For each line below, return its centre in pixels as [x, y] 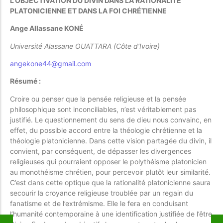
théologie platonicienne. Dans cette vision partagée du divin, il [111, 140]
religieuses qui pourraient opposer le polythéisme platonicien [108, 161]
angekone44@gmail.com [51, 63]
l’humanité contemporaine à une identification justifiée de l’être [111, 214]
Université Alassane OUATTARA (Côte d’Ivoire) [85, 46]
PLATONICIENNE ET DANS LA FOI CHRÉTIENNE [88, 10]
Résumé [24, 81]
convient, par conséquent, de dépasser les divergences [101, 151]
